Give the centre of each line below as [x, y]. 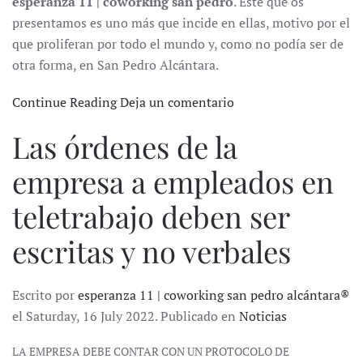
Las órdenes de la [125, 147]
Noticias [263, 316]
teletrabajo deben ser [151, 216]
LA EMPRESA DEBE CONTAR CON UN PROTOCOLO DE [151, 352]
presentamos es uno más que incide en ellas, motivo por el [181, 23]
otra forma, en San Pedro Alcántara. [115, 65]
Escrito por [45, 295]
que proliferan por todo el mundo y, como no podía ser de [178, 44]
